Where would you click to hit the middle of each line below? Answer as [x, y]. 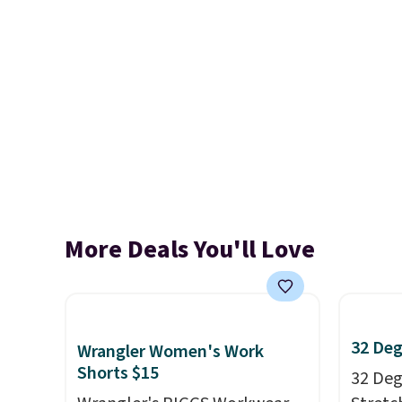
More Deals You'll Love [190, 249]
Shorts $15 [118, 373]
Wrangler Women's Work [170, 352]
